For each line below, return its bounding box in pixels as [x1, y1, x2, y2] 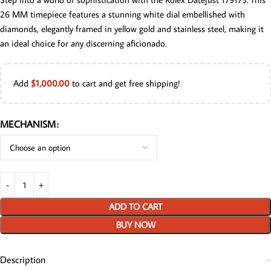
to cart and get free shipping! [70, 77, 180, 90]
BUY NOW [116, 219, 155, 231]
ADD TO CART [109, 201, 162, 213]
